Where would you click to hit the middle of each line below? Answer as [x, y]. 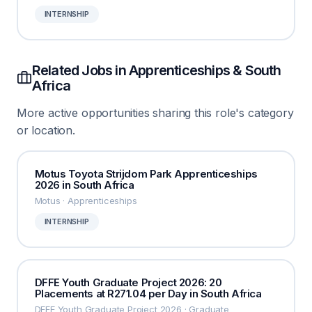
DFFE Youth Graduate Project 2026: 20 [128, 282]
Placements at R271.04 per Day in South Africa [148, 293]
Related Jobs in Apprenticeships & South [156, 70]
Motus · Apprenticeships [86, 200]
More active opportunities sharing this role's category [155, 113]
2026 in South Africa [84, 185]
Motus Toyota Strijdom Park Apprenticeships [146, 173]
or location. [46, 130]
